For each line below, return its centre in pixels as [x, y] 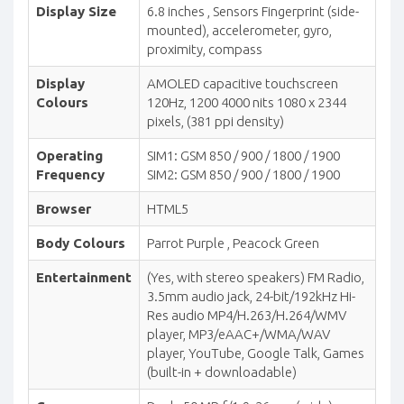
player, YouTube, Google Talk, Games [256, 353]
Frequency [70, 174]
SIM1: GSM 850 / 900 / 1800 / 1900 [243, 155]
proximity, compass [205, 49]
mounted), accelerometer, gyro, [239, 30]
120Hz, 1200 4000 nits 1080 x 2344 [247, 102]
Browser [64, 208]
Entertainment [84, 277]
